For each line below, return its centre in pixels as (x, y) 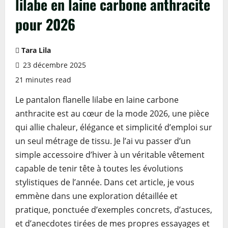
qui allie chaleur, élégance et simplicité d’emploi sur (114, 127)
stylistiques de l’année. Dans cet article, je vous (105, 182)
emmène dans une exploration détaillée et (96, 196)
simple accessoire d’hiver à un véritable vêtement (110, 155)
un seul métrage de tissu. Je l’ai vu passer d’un (103, 141)
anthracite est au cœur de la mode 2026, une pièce (112, 113)
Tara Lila (36, 50)
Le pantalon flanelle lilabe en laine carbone (97, 100)
